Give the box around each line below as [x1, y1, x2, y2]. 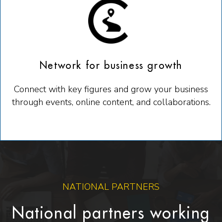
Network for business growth [39, 60, 183, 71]
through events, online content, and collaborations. [11, 96, 211, 109]
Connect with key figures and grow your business [14, 83, 208, 96]
